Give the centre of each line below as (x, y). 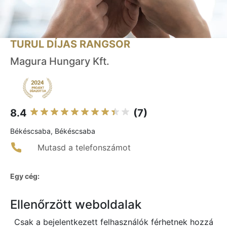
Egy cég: (25, 176)
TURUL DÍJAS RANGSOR (70, 44)
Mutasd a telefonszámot (84, 148)
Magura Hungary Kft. (60, 62)
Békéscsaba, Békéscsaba (53, 131)
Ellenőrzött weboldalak (76, 205)
